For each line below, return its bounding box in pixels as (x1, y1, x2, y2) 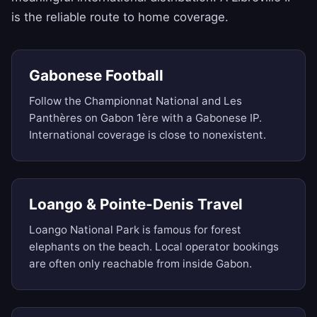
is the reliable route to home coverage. (11, 10, 229, 25)
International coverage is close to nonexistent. (29, 128, 266, 142)
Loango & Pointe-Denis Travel (29, 195, 243, 214)
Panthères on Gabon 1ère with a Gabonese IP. (29, 111, 262, 125)
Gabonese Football (29, 67, 163, 85)
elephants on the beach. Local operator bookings (29, 240, 279, 254)
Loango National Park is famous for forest (29, 223, 241, 237)
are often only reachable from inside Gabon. (29, 257, 252, 271)
